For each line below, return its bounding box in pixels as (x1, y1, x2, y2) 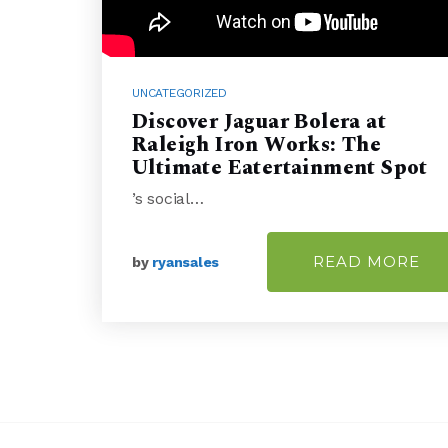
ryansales (152, 254, 219, 271)
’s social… (132, 189, 204, 209)
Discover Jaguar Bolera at (132, 107, 386, 138)
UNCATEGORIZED (132, 86, 227, 101)
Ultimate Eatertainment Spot (132, 153, 428, 184)
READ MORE (312, 252, 420, 272)
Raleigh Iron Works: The (132, 130, 382, 161)
